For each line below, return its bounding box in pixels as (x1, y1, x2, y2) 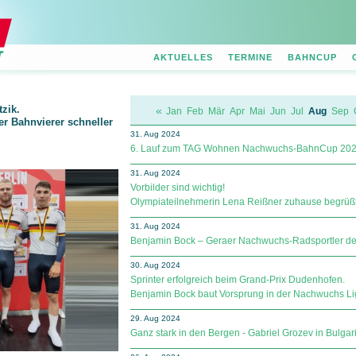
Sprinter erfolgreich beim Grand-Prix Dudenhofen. (130, 274, 345, 285)
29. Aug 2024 (130, 314, 180, 323)
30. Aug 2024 (130, 261, 180, 269)
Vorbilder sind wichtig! (130, 182, 225, 193)
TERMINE (228, 52, 273, 62)
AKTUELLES (153, 52, 213, 62)
